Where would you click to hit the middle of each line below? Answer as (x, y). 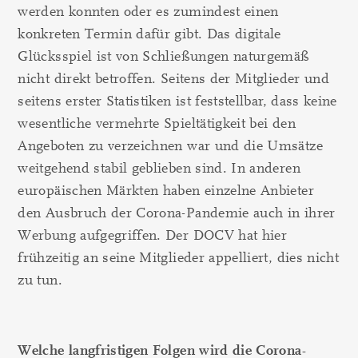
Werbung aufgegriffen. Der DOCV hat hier (153, 235)
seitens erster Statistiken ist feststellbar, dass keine (177, 101)
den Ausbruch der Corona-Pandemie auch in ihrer (177, 213)
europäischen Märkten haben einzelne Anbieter (166, 191)
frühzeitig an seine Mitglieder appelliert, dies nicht (179, 258)
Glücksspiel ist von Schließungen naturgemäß (164, 56)
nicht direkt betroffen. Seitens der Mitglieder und (173, 79)
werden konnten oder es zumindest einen (148, 12)
